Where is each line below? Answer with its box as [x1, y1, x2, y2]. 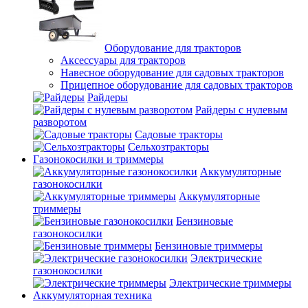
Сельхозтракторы [128, 141, 209, 153]
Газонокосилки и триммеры [33, 153, 164, 165]
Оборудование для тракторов [104, 42, 241, 54]
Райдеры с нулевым [195, 104, 287, 115]
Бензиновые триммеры [155, 240, 263, 252]
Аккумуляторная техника [33, 289, 152, 301]
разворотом [33, 116, 87, 128]
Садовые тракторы [135, 129, 223, 140]
